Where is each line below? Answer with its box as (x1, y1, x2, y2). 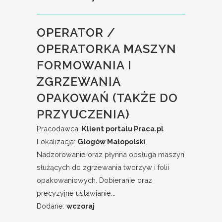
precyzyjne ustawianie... (37, 189, 115, 197)
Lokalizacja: (37, 137, 77, 146)
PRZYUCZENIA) (37, 107, 130, 121)
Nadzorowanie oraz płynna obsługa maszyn (37, 150, 184, 159)
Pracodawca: (37, 124, 82, 133)
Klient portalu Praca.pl (82, 124, 164, 133)
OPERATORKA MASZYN (37, 42, 176, 56)
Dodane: (37, 202, 66, 210)
